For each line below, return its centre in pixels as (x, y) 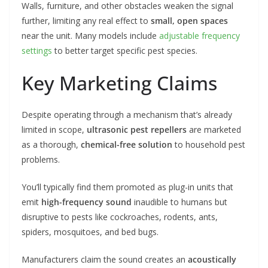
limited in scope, (54, 129)
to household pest (209, 144)
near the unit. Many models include (90, 35)
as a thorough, (51, 144)
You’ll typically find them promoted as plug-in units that (127, 187)
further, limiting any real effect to (86, 20)
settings (37, 50)
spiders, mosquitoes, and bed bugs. (90, 232)
